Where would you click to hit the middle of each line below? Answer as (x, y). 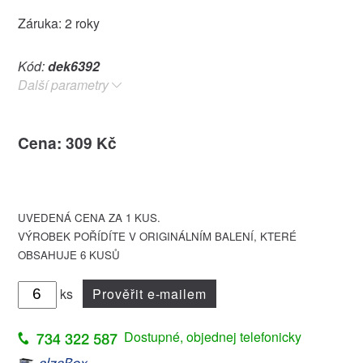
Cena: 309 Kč (67, 142)
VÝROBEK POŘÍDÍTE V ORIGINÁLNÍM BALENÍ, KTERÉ (157, 236)
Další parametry (63, 84)
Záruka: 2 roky (58, 23)
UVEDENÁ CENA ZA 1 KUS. (89, 217)
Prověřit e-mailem (149, 293)
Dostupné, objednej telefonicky (212, 336)
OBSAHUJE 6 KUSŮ (68, 254)
